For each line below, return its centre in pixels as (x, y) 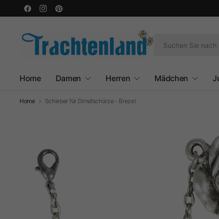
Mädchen (171, 78)
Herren (118, 78)
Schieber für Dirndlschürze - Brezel (90, 101)
